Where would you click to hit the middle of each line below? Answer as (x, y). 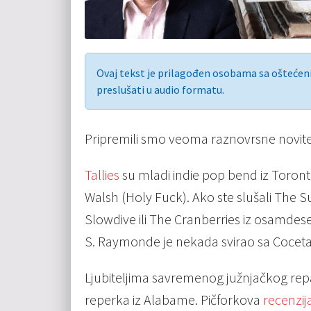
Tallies (102, 175)
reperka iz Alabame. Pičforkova (174, 300)
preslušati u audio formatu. (160, 90)
